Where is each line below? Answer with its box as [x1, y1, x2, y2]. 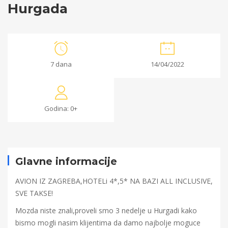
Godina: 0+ [44, 104, 77, 113]
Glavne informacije [15, 155, 117, 167]
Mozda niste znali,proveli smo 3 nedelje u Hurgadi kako [15, 206, 197, 215]
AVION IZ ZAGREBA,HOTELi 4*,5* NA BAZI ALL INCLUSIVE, [15, 176, 213, 186]
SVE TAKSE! [15, 188, 53, 198]
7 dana [50, 60, 72, 69]
